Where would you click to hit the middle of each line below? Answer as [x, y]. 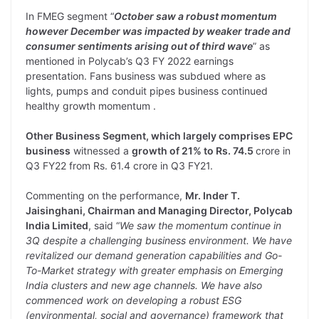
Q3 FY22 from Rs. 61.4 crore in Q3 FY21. [119, 165]
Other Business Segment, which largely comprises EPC [159, 135]
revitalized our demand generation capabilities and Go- [154, 255]
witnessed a [101, 150]
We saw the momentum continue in [200, 225]
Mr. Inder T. [213, 195]
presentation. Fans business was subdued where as [146, 75]
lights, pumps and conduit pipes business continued [147, 90]
